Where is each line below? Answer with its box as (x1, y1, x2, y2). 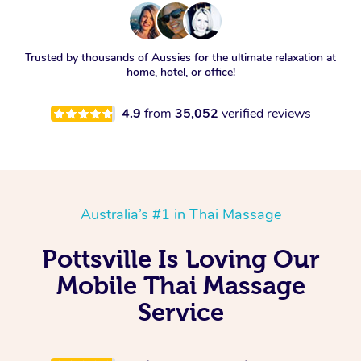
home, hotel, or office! (126, 64, 235, 81)
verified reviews (221, 105, 311, 123)
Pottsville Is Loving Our (41, 245, 320, 273)
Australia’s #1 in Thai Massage (80, 205, 281, 225)
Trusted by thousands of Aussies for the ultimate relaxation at (25, 50, 336, 66)
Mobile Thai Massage (56, 272, 305, 300)
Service (137, 298, 224, 326)
